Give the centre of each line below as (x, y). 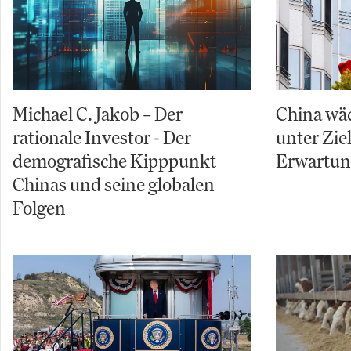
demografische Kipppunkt (114, 161)
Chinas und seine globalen (114, 185)
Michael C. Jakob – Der (98, 114)
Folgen (39, 208)
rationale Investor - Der (102, 138)
